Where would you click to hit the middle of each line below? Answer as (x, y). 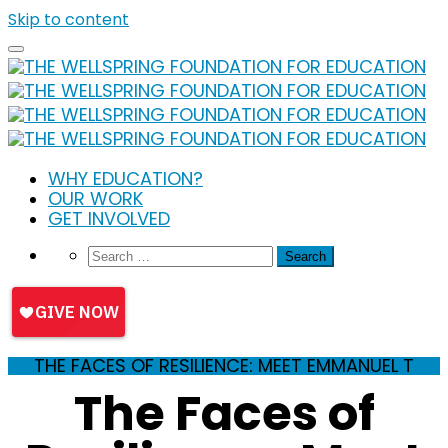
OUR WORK (95, 198)
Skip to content (68, 19)
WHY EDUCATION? (125, 178)
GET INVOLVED (109, 218)
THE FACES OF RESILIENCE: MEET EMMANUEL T (224, 365)
